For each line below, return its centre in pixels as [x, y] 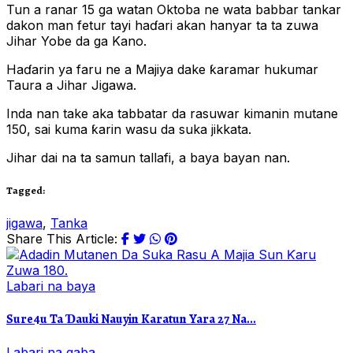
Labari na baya [51, 286]
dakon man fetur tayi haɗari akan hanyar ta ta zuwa [162, 26]
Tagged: [26, 190]
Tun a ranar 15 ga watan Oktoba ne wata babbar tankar [174, 10]
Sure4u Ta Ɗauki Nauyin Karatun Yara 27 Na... [131, 320]
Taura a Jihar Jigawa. [71, 85]
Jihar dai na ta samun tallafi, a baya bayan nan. [148, 158]
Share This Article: [62, 238]
